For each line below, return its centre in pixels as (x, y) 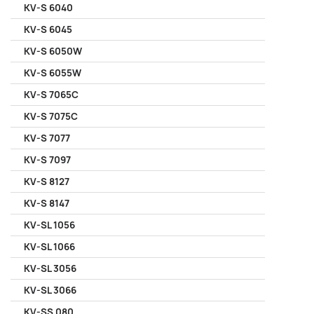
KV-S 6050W (53, 51)
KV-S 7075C (51, 116)
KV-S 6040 (48, 8)
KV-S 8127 (47, 182)
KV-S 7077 (47, 138)
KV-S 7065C (51, 95)
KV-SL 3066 (50, 290)
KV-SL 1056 (49, 225)
